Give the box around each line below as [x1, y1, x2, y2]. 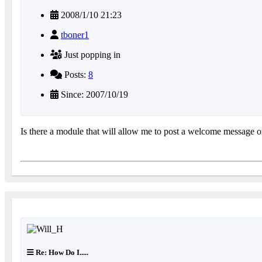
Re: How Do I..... [34, 247, 88, 257]
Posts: [62, 70, 88, 80]
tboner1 [61, 30, 89, 40]
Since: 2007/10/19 [58, 89, 128, 100]
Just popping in [62, 50, 120, 60]
